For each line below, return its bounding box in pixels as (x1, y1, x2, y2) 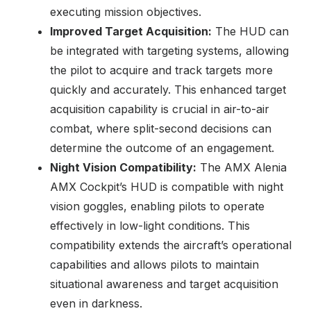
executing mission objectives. (50, 4, 201, 19)
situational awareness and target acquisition (50, 276, 278, 291)
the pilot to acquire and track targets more (50, 62, 273, 77)
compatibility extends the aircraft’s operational (50, 237, 292, 252)
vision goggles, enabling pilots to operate (50, 199, 264, 213)
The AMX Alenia (196, 160, 287, 174)
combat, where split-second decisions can (50, 121, 271, 135)
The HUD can (212, 24, 289, 38)
